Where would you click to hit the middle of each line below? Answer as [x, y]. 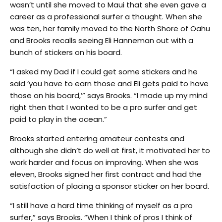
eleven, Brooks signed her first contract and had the [106, 174]
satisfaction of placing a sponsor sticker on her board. [110, 186]
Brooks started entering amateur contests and [97, 139]
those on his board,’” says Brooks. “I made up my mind [109, 95]
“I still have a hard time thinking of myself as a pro [101, 205]
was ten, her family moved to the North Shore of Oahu [110, 28]
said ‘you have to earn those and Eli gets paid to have [109, 83]
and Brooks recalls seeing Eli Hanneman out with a [102, 40]
